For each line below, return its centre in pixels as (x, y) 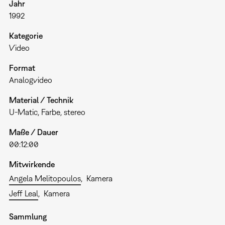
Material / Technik (41, 100)
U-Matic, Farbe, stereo (47, 112)
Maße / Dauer (33, 132)
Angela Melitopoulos (45, 179)
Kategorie (26, 36)
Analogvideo (30, 80)
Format (22, 68)
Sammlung (28, 217)
